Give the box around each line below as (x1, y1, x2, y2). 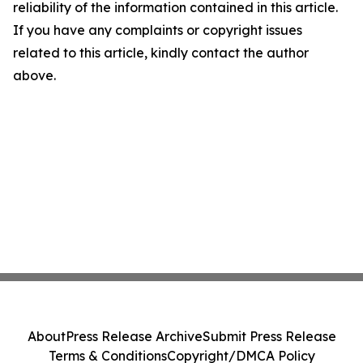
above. (13, 67, 56, 83)
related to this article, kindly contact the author (13, 45, 309, 61)
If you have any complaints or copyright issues (13, 22, 302, 38)
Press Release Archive (65, 328, 203, 344)
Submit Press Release (202, 328, 336, 344)
